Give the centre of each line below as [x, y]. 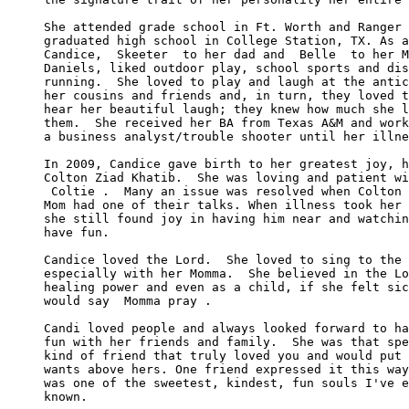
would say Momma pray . [128, 300]
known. [69, 396]
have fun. [77, 232]
